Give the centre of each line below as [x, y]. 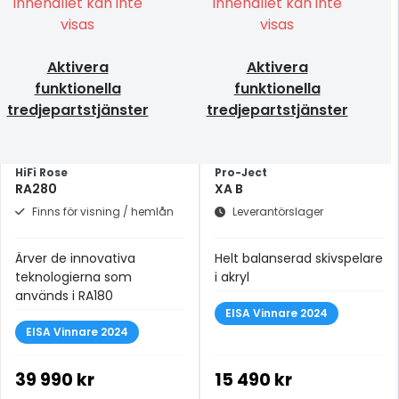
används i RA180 [64, 296]
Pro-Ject [241, 173]
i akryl [232, 277]
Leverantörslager [278, 212]
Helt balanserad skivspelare [299, 259]
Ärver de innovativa [75, 259]
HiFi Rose [41, 173]
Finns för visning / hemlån [103, 212]
